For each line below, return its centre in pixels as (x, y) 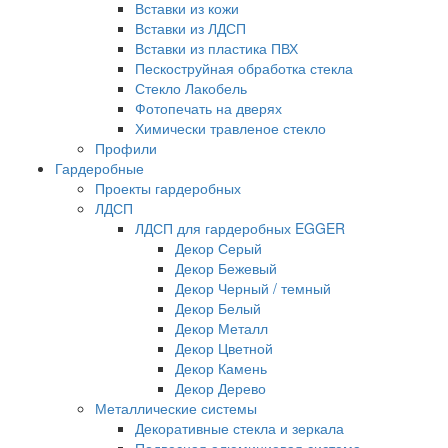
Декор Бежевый (226, 267)
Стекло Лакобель (191, 87)
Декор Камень (221, 367)
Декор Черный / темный (253, 287)
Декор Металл (221, 327)
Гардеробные (99, 167)
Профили (126, 147)
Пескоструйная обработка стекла (244, 67)
